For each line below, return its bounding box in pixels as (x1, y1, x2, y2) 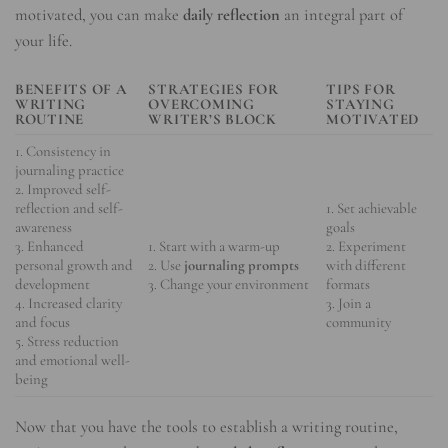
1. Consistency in (15, 142, 111, 161)
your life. (15, 30, 72, 51)
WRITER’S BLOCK (148, 110, 277, 129)
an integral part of (280, 4, 403, 25)
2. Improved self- (15, 180, 111, 199)
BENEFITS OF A (15, 80, 128, 99)
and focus (15, 313, 70, 332)
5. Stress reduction (15, 332, 119, 351)
